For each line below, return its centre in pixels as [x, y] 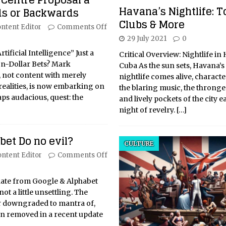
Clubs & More [152, 24]
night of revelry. [148, 110]
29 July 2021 [147, 38]
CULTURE [139, 143]
